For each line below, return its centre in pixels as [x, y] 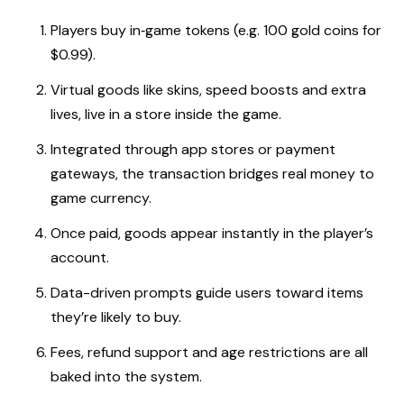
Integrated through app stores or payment [193, 150]
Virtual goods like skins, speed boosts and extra [208, 90]
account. [80, 258]
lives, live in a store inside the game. [166, 115]
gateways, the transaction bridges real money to [212, 174]
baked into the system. [126, 377]
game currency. [101, 198]
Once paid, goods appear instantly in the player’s [212, 234]
